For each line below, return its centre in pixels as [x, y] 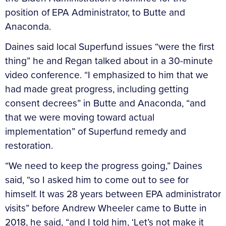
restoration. [29, 145]
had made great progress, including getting [97, 89]
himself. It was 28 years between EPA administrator [113, 194]
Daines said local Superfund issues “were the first [110, 46]
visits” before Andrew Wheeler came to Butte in [106, 208]
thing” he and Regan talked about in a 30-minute [109, 61]
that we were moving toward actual [80, 117]
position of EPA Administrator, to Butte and [95, 12]
